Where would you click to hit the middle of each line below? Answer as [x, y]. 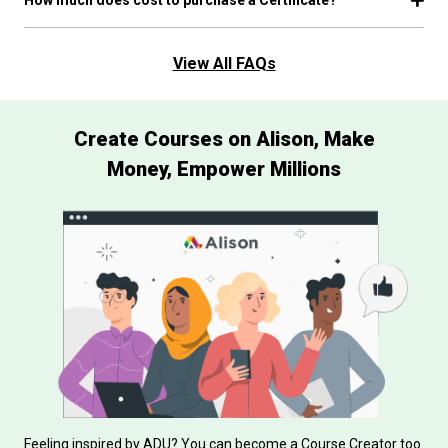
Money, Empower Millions [224, 169]
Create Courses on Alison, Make [224, 139]
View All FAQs [224, 64]
